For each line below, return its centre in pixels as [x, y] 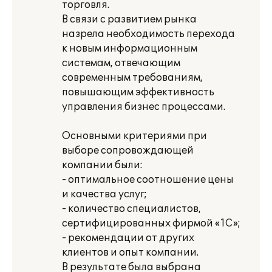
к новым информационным [130, 49]
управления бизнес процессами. [144, 107]
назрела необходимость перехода [148, 34]
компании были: [102, 165]
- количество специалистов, [131, 209]
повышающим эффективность [138, 92]
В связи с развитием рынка [129, 19]
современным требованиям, [132, 78]
